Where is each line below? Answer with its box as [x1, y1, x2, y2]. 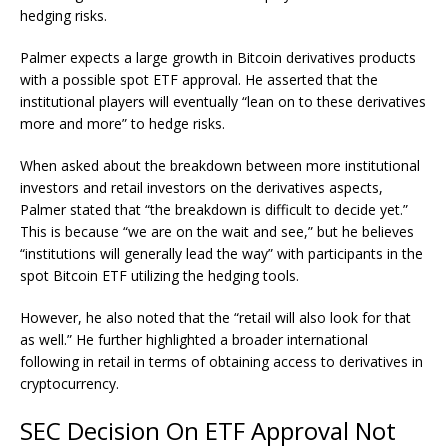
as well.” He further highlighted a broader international [20, 329, 368, 349]
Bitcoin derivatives [237, 47, 355, 67]
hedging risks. [20, 5, 107, 25]
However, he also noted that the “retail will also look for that [20, 307, 411, 327]
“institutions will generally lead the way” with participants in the [20, 243, 423, 263]
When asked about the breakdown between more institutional [20, 155, 420, 175]
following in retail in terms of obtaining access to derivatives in [20, 351, 423, 371]
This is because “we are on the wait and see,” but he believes [20, 221, 414, 241]
